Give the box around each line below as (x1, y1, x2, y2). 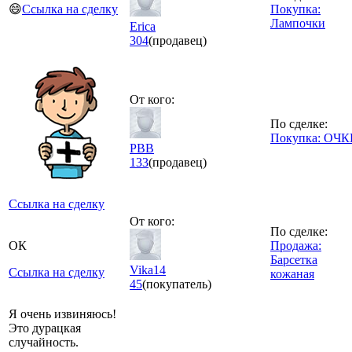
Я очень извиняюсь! (9, 306, 116, 321)
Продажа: (270, 238, 321, 252)
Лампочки (270, 16, 325, 30)
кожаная (270, 266, 314, 280)
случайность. (9, 335, 79, 349)
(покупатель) (142, 277, 211, 291)
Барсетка (270, 252, 317, 266)
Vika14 (130, 262, 166, 277)
